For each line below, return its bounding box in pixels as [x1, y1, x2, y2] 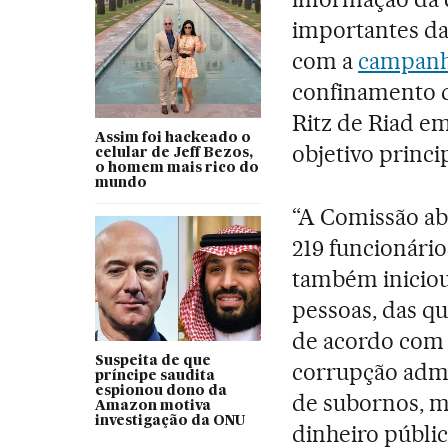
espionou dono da [94, 384, 227, 399]
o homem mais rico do [94, 161, 259, 176]
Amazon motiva [94, 399, 211, 414]
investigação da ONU [94, 414, 245, 429]
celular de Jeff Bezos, [94, 146, 253, 161]
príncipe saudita [94, 369, 215, 384]
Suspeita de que [94, 354, 211, 369]
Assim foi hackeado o [94, 131, 251, 146]
